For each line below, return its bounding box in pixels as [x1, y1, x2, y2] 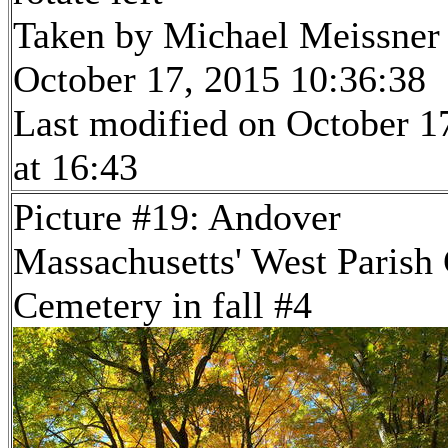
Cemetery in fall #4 [13, 284, 312, 327]
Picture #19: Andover [13, 196, 341, 239]
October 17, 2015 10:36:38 [13, 58, 426, 101]
